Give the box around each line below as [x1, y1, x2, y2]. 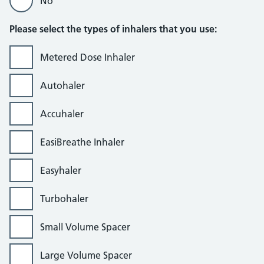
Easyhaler [40, 164, 81, 176]
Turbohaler [40, 193, 88, 204]
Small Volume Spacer [40, 221, 130, 233]
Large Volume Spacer [40, 249, 132, 261]
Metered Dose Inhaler [40, 51, 135, 63]
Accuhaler [40, 108, 84, 120]
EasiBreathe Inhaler [40, 136, 124, 148]
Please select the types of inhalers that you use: [9, 23, 217, 35]
